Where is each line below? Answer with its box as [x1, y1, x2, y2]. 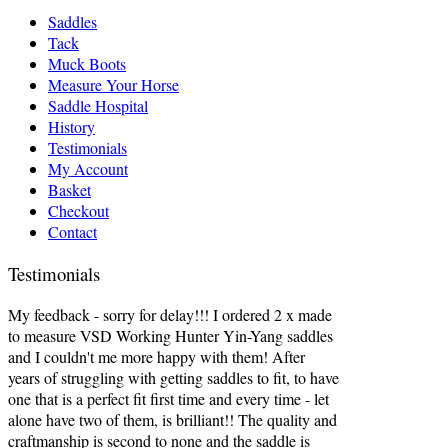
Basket [48, 178, 91, 200]
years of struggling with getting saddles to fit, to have [8, 367, 339, 389]
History [48, 115, 95, 137]
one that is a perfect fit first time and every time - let [8, 388, 329, 410]
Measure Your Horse [48, 73, 179, 95]
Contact [48, 220, 97, 242]
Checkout [48, 199, 109, 221]
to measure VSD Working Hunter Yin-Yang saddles [8, 325, 333, 347]
